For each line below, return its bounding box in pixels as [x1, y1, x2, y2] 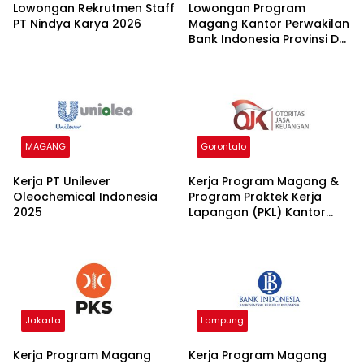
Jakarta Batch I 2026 [188, 45, 313, 63]
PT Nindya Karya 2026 [13, 15, 141, 32]
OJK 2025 [188, 219, 245, 236]
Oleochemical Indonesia [13, 188, 158, 206]
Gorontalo [201, 140, 246, 154]
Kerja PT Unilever [13, 173, 110, 190]
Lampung [201, 314, 244, 327]
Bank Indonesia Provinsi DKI [188, 30, 349, 47]
